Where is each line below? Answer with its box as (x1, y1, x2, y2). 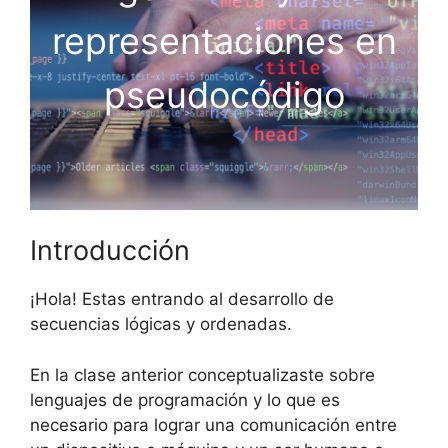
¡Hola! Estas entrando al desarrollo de (30, 289, 334, 309)
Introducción (30, 234, 190, 267)
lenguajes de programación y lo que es (30, 389, 340, 410)
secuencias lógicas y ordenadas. (30, 314, 292, 334)
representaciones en (51, 18, 397, 63)
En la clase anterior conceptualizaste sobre (30, 364, 375, 385)
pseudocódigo (103, 72, 345, 117)
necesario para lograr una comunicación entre (30, 414, 397, 435)
